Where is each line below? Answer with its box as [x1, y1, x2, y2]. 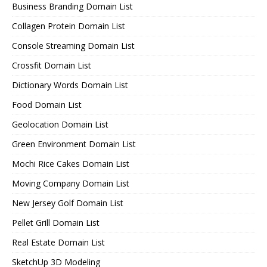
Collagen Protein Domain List [12, 20, 125, 32]
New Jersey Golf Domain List [12, 197, 123, 209]
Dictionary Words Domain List [12, 79, 128, 91]
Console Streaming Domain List [12, 40, 135, 52]
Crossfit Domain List [12, 60, 91, 72]
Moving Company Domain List [12, 178, 129, 190]
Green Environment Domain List [12, 138, 136, 150]
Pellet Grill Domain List [12, 217, 100, 229]
